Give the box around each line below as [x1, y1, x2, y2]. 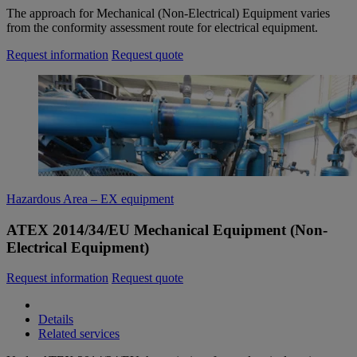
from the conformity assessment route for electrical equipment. [6, 21, 318, 35]
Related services [38, 327, 120, 341]
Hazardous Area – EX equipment [6, 192, 174, 206]
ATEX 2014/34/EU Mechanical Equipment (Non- [6, 221, 328, 238]
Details [38, 312, 73, 327]
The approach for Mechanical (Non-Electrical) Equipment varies [6, 6, 330, 21]
